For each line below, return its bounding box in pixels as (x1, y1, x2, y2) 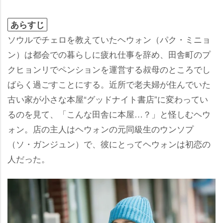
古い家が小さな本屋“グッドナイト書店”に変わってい (7, 93, 208, 106)
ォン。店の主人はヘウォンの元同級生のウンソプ (7, 122, 194, 135)
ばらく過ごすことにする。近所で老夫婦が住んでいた (7, 78, 211, 91)
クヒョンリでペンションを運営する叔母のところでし (7, 63, 211, 76)
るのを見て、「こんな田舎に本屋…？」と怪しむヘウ (7, 108, 211, 120)
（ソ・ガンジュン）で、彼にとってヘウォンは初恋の (7, 137, 211, 150)
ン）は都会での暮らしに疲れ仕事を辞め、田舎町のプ (7, 48, 211, 61)
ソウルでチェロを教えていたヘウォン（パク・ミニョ (7, 33, 211, 46)
